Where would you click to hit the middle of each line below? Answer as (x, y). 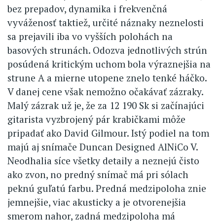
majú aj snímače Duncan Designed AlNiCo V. (103, 147)
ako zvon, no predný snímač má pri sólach (98, 174)
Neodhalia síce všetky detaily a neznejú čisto (103, 160)
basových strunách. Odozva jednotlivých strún (107, 50)
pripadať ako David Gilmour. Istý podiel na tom (108, 133)
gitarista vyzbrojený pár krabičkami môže (96, 119)
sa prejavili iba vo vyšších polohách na (90, 36)
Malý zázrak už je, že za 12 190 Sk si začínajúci (106, 105)
